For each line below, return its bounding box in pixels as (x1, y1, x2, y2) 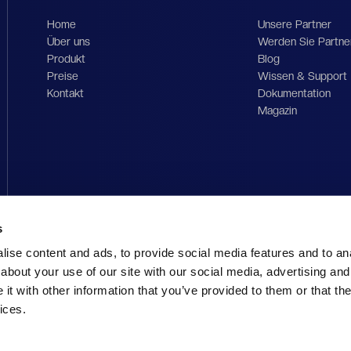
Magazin (257, 104, 297, 117)
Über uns (47, 35, 91, 48)
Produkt (47, 52, 86, 65)
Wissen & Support (257, 70, 347, 82)
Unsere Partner (257, 18, 331, 31)
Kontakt (47, 87, 85, 100)
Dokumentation (257, 87, 331, 100)
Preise (47, 70, 79, 82)
